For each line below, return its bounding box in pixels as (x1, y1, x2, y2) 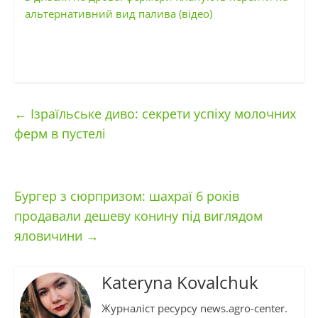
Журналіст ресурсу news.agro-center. (101, 301, 287, 316)
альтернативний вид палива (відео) (24, 6, 212, 21)
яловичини (13, 227, 86, 245)
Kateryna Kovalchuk (101, 270, 258, 295)
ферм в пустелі (13, 125, 106, 143)
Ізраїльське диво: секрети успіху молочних (26, 105, 296, 123)
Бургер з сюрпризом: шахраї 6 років (13, 187, 239, 205)
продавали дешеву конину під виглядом (13, 207, 263, 225)
